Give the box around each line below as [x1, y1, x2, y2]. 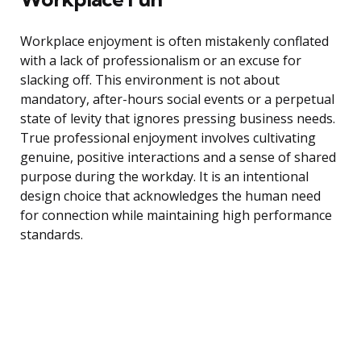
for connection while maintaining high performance [20, 206, 332, 225]
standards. [20, 226, 83, 244]
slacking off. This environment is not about [20, 71, 280, 89]
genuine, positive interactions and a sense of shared [20, 148, 336, 167]
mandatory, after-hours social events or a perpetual [20, 90, 334, 109]
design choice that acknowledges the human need [20, 187, 321, 205]
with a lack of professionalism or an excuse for [20, 52, 301, 70]
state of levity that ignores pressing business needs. [20, 110, 335, 128]
